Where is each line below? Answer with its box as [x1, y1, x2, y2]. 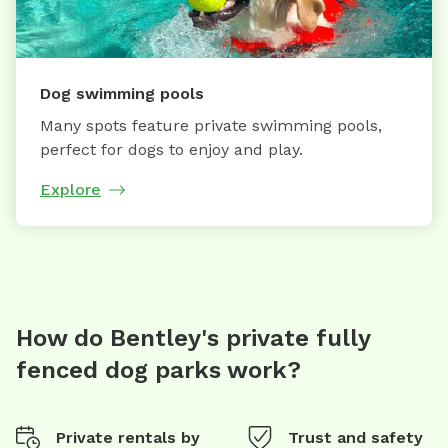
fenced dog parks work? [16, 355, 301, 384]
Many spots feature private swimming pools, [40, 115, 382, 135]
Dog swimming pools [40, 83, 204, 103]
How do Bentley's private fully [16, 323, 370, 352]
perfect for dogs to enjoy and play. [40, 139, 303, 159]
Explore [40, 179, 101, 199]
